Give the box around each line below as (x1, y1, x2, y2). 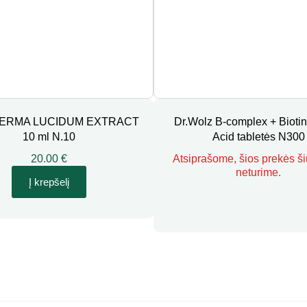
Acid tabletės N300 (212, 131, 305, 143)
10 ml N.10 (22, 131, 75, 143)
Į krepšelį (28, 176, 69, 188)
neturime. (236, 167, 281, 178)
